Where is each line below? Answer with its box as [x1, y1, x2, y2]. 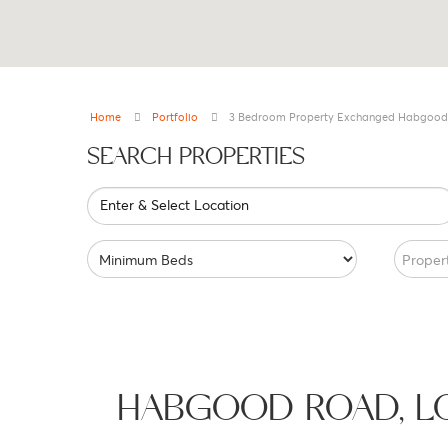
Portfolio [152, 109, 198, 124]
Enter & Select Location [100, 195, 249, 214]
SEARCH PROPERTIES [87, 143, 305, 171]
